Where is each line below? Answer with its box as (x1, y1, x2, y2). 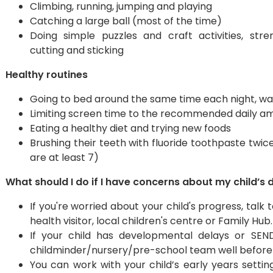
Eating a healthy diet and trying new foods (30, 121, 231, 135)
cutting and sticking (30, 43, 124, 57)
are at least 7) (30, 151, 99, 165)
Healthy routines (5, 68, 88, 82)
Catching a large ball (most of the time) (30, 14, 222, 28)
